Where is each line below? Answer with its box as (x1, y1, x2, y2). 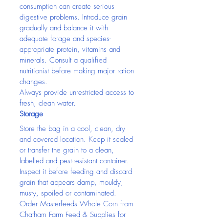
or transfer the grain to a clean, (20, 145, 116, 155)
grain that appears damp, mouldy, (20, 177, 126, 187)
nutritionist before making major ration (20, 66, 136, 76)
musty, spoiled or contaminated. (20, 188, 116, 198)
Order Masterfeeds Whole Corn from (20, 199, 136, 209)
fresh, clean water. (20, 98, 76, 108)
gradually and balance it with (20, 23, 110, 33)
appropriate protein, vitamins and (20, 44, 123, 54)
